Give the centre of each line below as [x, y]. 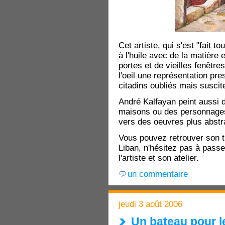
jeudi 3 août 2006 [150, 204]
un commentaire [158, 174]
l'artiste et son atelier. [159, 158]
